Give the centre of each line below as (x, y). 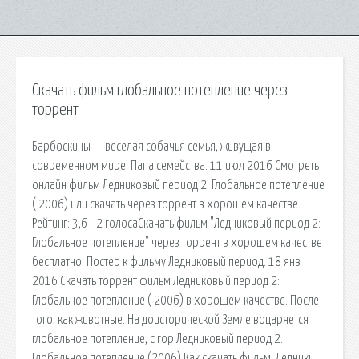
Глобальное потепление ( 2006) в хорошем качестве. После (175, 300)
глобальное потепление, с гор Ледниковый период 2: (157, 339)
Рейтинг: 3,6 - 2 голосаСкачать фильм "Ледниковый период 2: (176, 223)
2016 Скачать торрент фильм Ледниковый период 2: (156, 281)
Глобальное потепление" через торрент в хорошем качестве (177, 242)
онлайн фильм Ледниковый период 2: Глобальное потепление (178, 185)
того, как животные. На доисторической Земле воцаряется (170, 319)
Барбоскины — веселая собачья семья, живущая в (151, 146)
